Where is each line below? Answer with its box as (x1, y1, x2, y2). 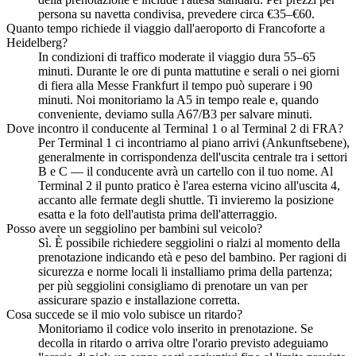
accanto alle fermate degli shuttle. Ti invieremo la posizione (38, 193, 334, 207)
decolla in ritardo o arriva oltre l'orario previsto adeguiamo (38, 336, 328, 350)
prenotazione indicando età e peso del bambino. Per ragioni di (38, 250, 346, 265)
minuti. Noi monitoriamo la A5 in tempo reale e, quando (38, 93, 319, 107)
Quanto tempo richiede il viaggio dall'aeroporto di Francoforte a (6, 21, 325, 36)
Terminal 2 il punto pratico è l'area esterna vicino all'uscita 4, (38, 179, 340, 193)
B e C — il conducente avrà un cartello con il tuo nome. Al (38, 164, 333, 179)
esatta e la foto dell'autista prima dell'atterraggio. (38, 207, 277, 222)
